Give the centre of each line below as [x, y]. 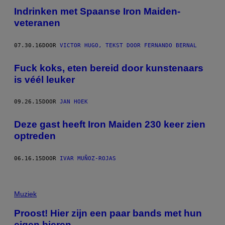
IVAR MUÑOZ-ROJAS [88, 158]
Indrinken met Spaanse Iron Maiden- [97, 12]
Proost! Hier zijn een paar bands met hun [108, 213]
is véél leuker [44, 79]
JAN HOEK [74, 102]
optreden [35, 136]
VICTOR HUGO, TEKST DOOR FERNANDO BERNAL [128, 45]
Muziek [25, 194]
